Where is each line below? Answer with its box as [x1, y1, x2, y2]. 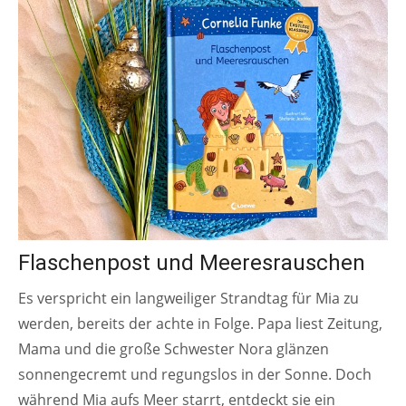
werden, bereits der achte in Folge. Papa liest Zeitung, [18, 313, 382, 333]
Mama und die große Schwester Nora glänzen [18, 338, 329, 359]
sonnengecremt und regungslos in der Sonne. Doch [18, 363, 372, 384]
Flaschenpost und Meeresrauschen [18, 249, 365, 275]
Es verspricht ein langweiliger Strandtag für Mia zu [18, 287, 359, 308]
